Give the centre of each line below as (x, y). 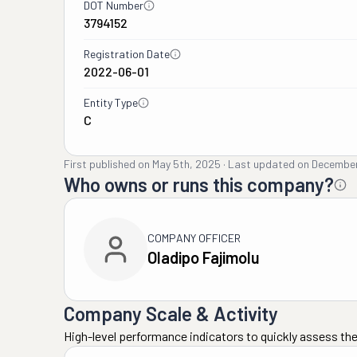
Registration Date (127, 54)
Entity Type (111, 102)
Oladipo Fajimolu (204, 257)
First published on (107, 164)
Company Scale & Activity (171, 314)
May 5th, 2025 (186, 164)
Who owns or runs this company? (199, 184)
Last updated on (269, 164)
